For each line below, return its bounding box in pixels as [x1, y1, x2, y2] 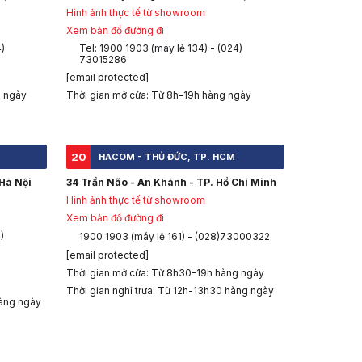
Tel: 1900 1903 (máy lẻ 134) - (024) [79, 42, 242, 55]
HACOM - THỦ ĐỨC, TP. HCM [99, 151, 235, 163]
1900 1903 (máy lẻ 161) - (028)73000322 [79, 230, 270, 243]
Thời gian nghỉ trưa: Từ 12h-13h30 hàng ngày [66, 284, 274, 297]
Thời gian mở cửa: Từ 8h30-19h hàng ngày [66, 267, 264, 280]
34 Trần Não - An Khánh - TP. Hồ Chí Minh [66, 176, 276, 189]
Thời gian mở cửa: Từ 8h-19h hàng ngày [66, 89, 251, 102]
